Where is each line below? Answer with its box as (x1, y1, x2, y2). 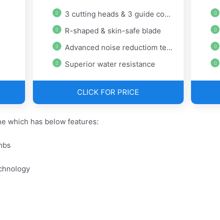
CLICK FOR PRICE (77, 87, 139, 97)
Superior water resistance (64, 59, 155, 69)
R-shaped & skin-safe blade (64, 26, 161, 36)
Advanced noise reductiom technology (64, 43, 166, 53)
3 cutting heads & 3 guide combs (64, 9, 165, 19)
